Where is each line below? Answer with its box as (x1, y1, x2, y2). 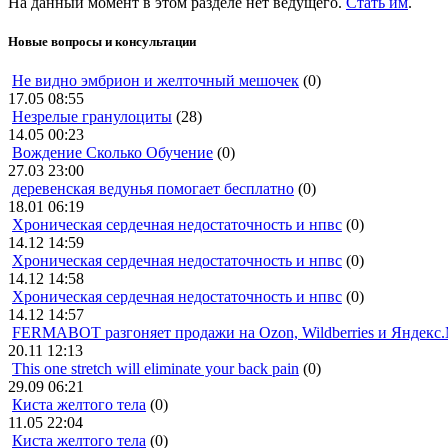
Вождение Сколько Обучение (12, 143, 213, 161)
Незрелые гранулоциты (12, 107, 172, 125)
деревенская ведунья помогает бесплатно (12, 179, 294, 197)
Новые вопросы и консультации (8, 33, 196, 49)
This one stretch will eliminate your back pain (12, 359, 299, 377)
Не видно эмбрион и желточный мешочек (12, 71, 299, 89)
